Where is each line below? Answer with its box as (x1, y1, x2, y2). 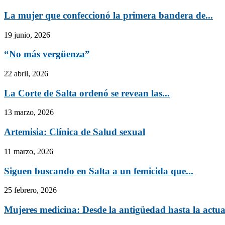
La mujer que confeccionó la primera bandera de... (4, 10, 213, 21)
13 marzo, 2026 (4, 108, 54, 117)
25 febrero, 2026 (4, 186, 57, 195)
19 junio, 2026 (4, 30, 50, 39)
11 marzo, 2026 (4, 147, 53, 156)
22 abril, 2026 (4, 69, 48, 78)
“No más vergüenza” (4, 49, 90, 60)
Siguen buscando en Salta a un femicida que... (4, 165, 193, 176)
